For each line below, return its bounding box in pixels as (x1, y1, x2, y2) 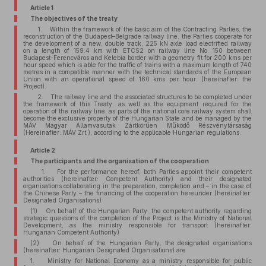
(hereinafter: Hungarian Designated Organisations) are (23, 246, 186, 254)
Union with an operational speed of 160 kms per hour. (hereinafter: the (23, 75, 252, 83)
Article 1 (30, 4, 53, 11)
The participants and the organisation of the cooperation (30, 157, 209, 164)
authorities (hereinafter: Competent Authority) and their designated (23, 175, 252, 182)
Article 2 (30, 147, 55, 154)
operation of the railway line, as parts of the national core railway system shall (23, 107, 252, 115)
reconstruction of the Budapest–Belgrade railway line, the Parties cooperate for (23, 33, 252, 40)
